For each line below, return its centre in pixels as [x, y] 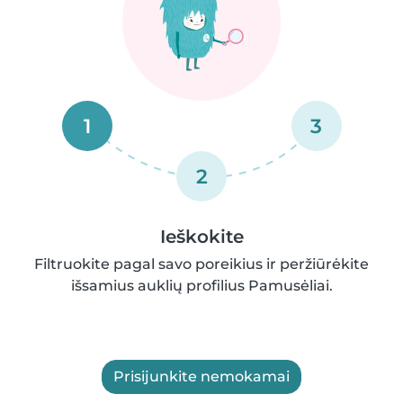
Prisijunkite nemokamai [201, 376]
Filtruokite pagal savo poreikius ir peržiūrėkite [201, 264]
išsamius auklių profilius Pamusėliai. [201, 286]
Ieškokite [201, 237]
